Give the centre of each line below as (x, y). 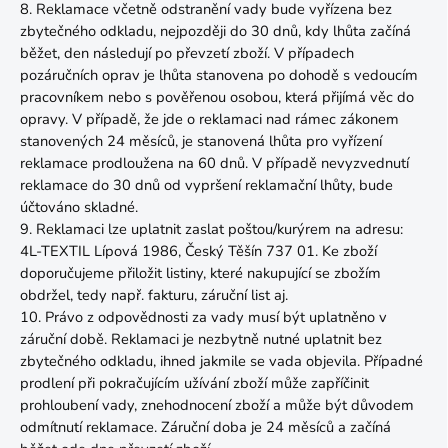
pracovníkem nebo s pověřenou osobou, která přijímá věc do (217, 97)
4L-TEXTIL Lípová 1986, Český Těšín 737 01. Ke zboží (198, 251)
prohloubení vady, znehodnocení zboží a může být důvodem (217, 405)
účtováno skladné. (79, 207)
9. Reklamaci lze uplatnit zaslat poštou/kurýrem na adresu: (211, 229)
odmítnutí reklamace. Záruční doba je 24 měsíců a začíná (205, 427)
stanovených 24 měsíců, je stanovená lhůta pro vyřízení (201, 141)
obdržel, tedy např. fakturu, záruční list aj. (154, 295)
